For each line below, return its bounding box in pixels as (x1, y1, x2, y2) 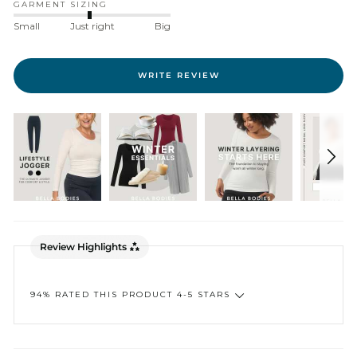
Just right (69, 20, 115, 33)
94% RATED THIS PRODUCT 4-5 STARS (30, 289, 230, 300)
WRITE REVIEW (137, 70, 220, 81)
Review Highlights (40, 240, 127, 253)
